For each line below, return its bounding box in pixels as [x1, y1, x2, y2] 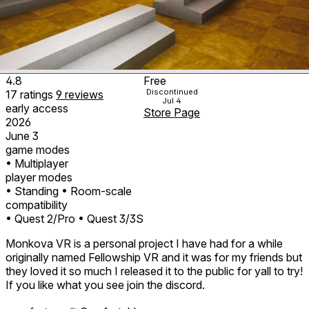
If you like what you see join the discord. [6, 277, 205, 292]
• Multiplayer [6, 156, 68, 170]
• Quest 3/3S [78, 211, 143, 226]
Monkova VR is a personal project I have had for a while [6, 236, 283, 250]
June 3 [6, 128, 39, 143]
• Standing [6, 183, 59, 198]
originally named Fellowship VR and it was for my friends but [6, 250, 302, 264]
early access [6, 101, 68, 115]
